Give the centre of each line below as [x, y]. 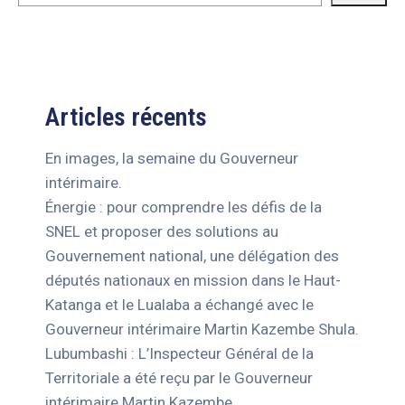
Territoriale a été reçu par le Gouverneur [179, 378]
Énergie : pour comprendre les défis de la [184, 207]
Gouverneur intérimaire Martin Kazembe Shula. [202, 330]
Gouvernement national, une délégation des [192, 256]
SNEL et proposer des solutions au [162, 232]
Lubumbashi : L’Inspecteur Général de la [179, 354]
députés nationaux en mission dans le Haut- [193, 281]
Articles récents [126, 118]
